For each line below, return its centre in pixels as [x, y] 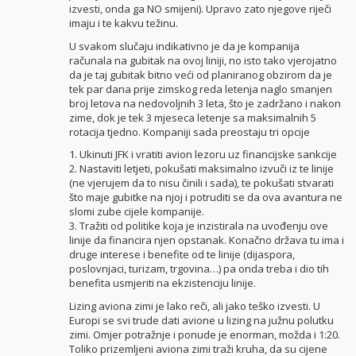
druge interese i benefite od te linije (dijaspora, [182, 255]
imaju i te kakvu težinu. [123, 23]
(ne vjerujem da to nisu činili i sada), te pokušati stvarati [201, 183]
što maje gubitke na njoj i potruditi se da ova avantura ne [205, 197]
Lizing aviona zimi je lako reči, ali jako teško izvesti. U [194, 306]
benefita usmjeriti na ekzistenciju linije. [162, 283]
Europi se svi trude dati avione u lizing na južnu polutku [201, 320]
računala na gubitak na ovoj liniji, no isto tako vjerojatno [203, 60]
